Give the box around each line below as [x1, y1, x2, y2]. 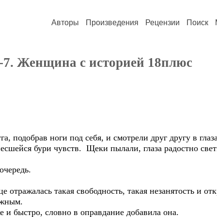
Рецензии [145, 18, 180, 27]
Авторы [51, 18, 79, 27]
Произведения [86, 18, 139, 27]
